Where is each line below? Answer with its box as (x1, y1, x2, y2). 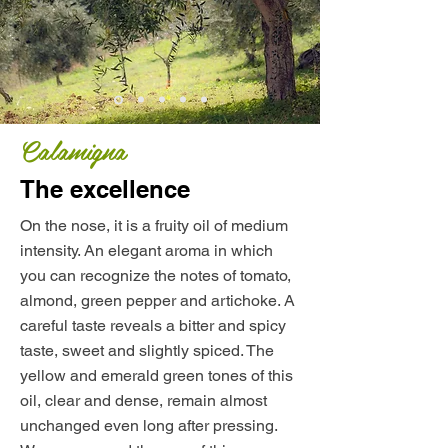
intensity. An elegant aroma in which (20, 240, 273, 260)
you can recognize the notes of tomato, (20, 265, 291, 285)
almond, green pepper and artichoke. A (20, 290, 295, 310)
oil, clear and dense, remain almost (20, 390, 267, 410)
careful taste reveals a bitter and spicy (20, 315, 286, 335)
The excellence (20, 174, 190, 203)
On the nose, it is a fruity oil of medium (20, 215, 288, 235)
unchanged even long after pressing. (20, 415, 277, 435)
